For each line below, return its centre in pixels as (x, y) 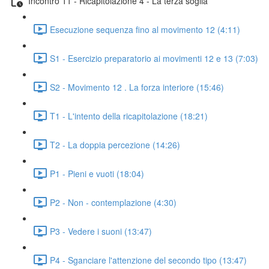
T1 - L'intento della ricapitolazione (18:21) (129, 116)
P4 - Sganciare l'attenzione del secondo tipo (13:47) (148, 260)
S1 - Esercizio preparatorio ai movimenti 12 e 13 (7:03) (154, 58)
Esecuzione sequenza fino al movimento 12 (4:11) (145, 29)
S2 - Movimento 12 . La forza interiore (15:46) (137, 87)
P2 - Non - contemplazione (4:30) (113, 202)
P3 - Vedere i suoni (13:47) (101, 231)
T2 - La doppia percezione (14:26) (115, 144)
